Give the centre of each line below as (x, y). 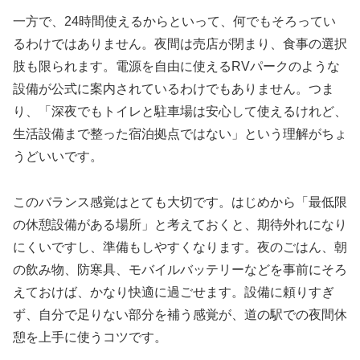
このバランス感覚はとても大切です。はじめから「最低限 (180, 202)
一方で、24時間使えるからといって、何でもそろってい (174, 21)
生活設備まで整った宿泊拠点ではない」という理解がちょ (180, 133)
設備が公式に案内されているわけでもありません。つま (174, 88)
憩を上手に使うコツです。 (90, 337)
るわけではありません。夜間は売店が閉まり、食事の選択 (180, 43)
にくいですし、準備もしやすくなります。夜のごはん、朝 (180, 247)
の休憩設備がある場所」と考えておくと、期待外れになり (180, 224)
